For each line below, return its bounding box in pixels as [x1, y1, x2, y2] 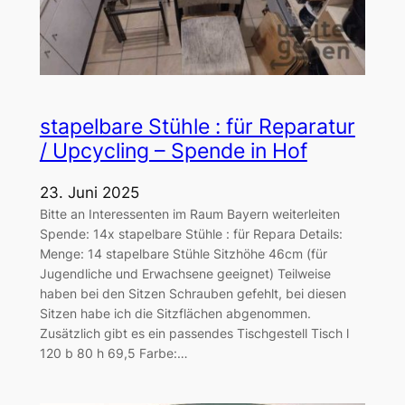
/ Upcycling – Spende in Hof [39, 138, 307, 165]
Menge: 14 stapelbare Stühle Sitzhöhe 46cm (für [39, 246, 327, 262]
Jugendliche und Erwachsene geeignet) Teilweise [39, 266, 331, 282]
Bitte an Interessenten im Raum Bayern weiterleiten [39, 206, 340, 222]
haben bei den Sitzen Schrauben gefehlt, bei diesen [39, 286, 346, 302]
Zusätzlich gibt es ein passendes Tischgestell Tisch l [39, 325, 349, 342]
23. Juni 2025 [39, 184, 139, 202]
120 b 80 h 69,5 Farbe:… [39, 345, 188, 362]
